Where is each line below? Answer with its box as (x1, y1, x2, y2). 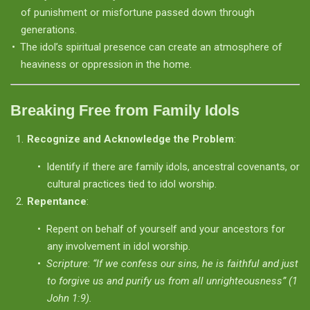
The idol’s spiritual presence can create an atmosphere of (20, 40, 282, 53)
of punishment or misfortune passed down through (21, 6, 255, 19)
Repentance (27, 195, 86, 208)
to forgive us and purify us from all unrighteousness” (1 (46, 275, 298, 287)
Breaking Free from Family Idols (10, 102, 239, 119)
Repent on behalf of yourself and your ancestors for (46, 223, 285, 235)
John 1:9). (46, 292, 92, 304)
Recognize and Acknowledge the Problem (27, 133, 234, 145)
